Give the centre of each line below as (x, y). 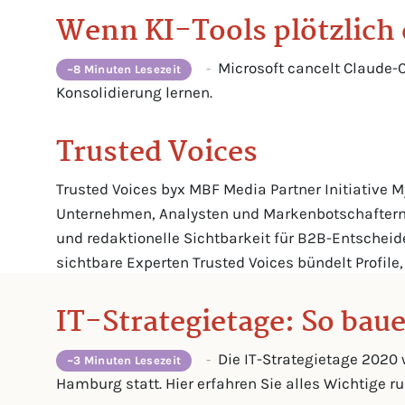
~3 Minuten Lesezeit (124, 360)
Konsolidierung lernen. (134, 92)
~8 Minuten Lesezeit (124, 69)
